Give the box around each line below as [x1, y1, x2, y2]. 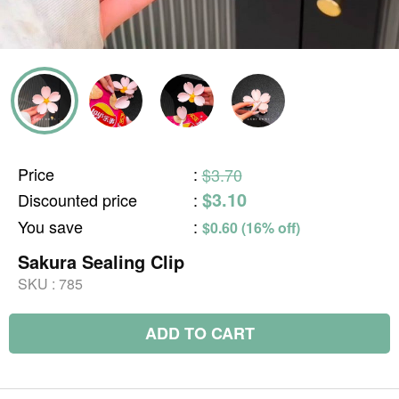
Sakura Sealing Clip [18, 248, 184, 274]
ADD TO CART [144, 322, 255, 345]
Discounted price [18, 188, 137, 211]
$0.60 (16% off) [201, 217, 300, 238]
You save [18, 215, 83, 238]
